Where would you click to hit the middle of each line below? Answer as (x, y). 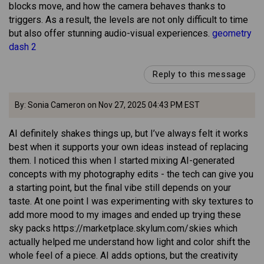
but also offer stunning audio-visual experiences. (110, 34)
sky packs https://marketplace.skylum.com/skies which (123, 229)
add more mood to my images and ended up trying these (125, 215)
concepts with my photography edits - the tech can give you (131, 174)
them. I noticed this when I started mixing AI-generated (122, 161)
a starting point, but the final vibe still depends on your (120, 188)
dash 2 (23, 47)
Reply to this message (199, 75)
